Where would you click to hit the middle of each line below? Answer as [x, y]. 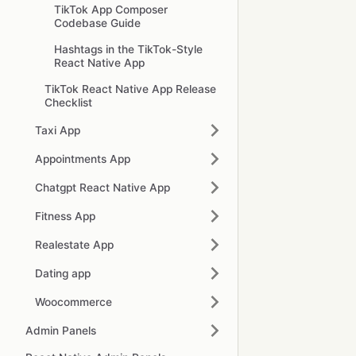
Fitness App [65, 216]
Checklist [68, 103]
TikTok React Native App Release [130, 89]
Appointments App [83, 159]
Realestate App [74, 244]
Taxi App [58, 130]
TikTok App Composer [111, 10]
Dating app [63, 273]
